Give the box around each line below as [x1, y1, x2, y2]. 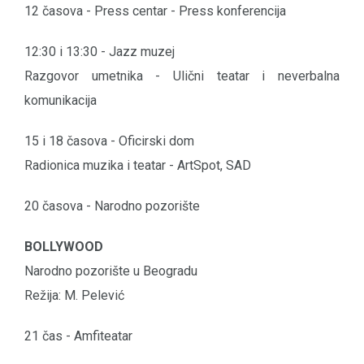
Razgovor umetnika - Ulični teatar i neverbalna [24, 68, 340, 84]
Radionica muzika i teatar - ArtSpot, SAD [24, 158, 251, 174]
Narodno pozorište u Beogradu [24, 263, 197, 279]
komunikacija [24, 93, 97, 109]
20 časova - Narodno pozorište [24, 198, 200, 214]
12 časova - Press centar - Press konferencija [24, 3, 286, 19]
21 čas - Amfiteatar [24, 328, 132, 344]
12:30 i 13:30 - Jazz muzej [24, 44, 178, 60]
